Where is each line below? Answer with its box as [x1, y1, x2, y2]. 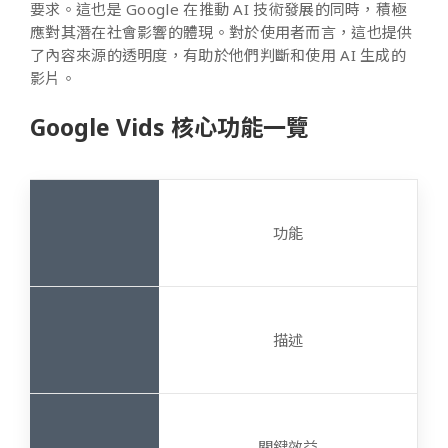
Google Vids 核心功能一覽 [30, 110, 309, 143]
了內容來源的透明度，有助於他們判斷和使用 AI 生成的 [30, 44, 407, 65]
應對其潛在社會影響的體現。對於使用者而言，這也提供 [30, 21, 413, 42]
